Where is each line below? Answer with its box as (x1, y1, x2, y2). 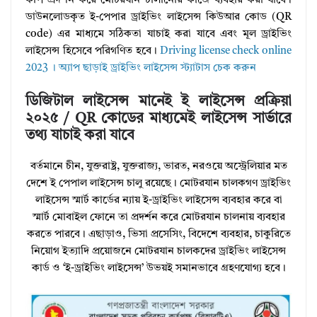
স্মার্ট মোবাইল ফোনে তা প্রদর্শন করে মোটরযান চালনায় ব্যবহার (32, 212, 285, 223)
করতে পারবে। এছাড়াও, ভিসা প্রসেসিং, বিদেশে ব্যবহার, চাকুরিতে (26, 229, 291, 240)
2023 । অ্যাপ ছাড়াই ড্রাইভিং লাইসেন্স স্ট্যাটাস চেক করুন (25, 63, 256, 74)
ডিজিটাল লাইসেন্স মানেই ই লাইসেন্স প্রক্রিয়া (25, 94, 292, 109)
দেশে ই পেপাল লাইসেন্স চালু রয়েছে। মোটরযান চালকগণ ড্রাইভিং (26, 178, 291, 189)
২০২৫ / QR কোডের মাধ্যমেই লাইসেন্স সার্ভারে (25, 111, 292, 126)
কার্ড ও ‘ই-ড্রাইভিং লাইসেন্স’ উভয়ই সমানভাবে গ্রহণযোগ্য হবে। (31, 263, 286, 274)
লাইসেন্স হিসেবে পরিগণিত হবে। (25, 46, 161, 57)
